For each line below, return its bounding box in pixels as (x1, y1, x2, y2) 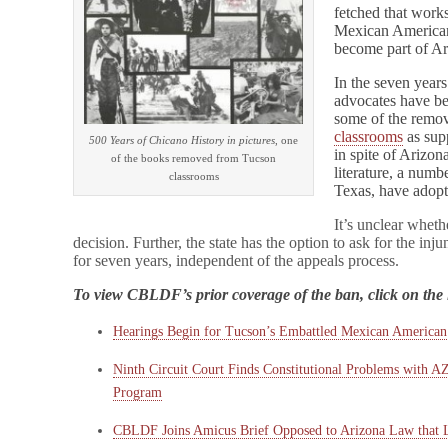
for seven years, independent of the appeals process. (73, 252, 400, 269)
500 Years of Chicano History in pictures (89, 134, 276, 147)
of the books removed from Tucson (111, 152, 277, 165)
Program (113, 385, 163, 400)
